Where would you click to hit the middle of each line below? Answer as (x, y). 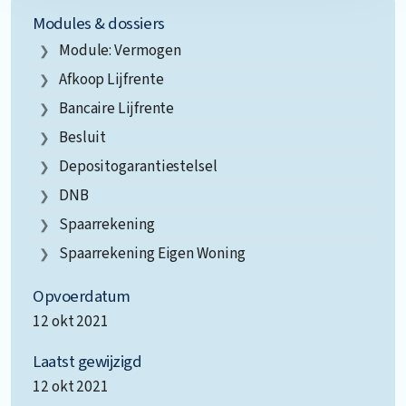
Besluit (82, 137)
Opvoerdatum (82, 296)
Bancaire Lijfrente (116, 108)
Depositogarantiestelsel (138, 166)
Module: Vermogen (120, 50)
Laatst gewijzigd (87, 361)
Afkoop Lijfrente (111, 79)
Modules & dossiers (99, 23)
